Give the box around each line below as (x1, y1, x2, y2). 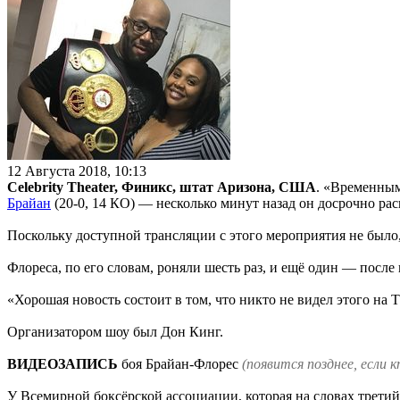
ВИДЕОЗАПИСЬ (7, 355, 121, 371)
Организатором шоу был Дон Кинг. (7, 323, 223, 339)
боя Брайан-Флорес (121, 355, 242, 371)
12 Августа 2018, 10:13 (7, 162, 146, 179)
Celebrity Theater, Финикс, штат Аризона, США (7, 179, 316, 195)
